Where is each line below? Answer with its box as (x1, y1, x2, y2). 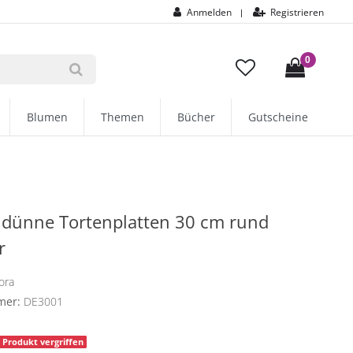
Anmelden (186, 6, 232, 19)
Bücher (176, 109, 215, 124)
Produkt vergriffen (2, 336, 84, 347)
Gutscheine (247, 109, 308, 124)
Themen (100, 109, 144, 124)
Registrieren (270, 6, 324, 19)
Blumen (26, 109, 68, 124)
